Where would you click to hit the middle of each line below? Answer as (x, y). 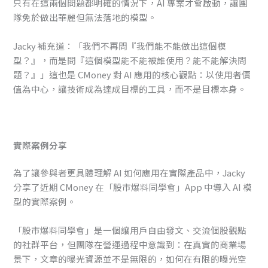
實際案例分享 (40, 145)
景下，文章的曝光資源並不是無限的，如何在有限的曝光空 (130, 258)
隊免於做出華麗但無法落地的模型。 (85, 17)
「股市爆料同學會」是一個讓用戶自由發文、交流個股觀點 (130, 230)
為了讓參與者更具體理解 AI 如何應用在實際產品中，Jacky (130, 173)
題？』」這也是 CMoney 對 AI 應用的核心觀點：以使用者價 (132, 74)
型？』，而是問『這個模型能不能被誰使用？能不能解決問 (130, 60)
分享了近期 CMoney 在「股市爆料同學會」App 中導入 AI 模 (133, 187)
